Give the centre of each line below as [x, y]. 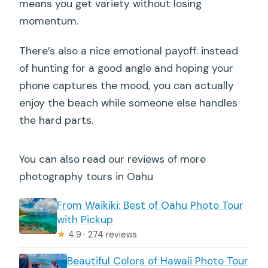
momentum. [49, 21]
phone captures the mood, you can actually [127, 85]
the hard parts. [57, 120]
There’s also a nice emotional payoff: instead [129, 51]
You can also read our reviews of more [113, 159]
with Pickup [85, 219]
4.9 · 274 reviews [101, 234]
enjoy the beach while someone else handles [129, 103]
